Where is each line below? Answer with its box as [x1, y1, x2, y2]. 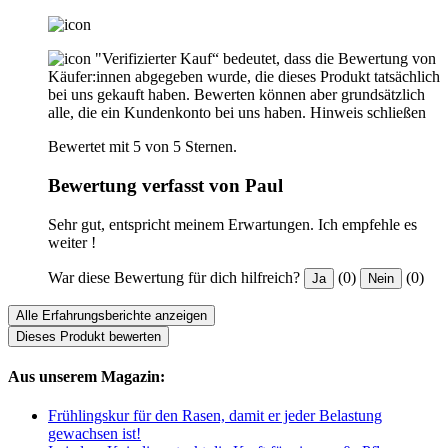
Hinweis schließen [310, 104, 426, 122]
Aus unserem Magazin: [8, 367, 165, 385]
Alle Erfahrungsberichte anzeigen [16, 307, 207, 323]
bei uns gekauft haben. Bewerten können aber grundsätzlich [48, 86, 425, 104]
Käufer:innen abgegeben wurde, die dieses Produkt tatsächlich [48, 68, 440, 86]
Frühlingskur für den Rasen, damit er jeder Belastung [48, 407, 382, 425]
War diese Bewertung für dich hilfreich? [48, 268, 300, 286]
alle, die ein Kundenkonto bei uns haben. [48, 104, 306, 122]
